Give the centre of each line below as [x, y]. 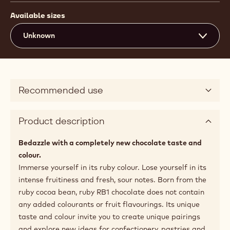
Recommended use [61, 90]
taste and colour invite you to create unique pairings [109, 217]
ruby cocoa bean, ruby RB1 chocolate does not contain [111, 192]
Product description [62, 121]
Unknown [39, 35]
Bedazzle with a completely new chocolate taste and [110, 143]
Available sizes [38, 15]
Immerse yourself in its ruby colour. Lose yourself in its [112, 167]
